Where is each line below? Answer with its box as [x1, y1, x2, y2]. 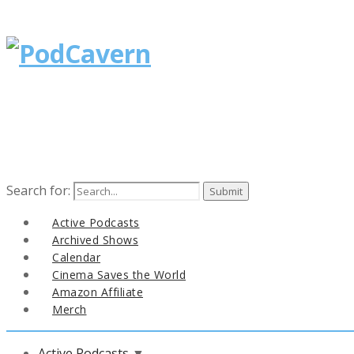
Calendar [52, 249, 100, 265]
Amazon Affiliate [52, 284, 143, 299]
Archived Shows [52, 232, 138, 247]
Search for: [6, 181, 70, 199]
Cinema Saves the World [52, 266, 186, 282]
